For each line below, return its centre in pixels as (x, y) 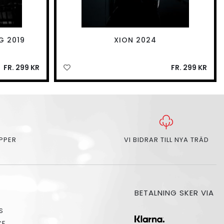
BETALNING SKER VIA (175, 193)
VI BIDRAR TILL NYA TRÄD (166, 140)
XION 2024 (135, 40)
